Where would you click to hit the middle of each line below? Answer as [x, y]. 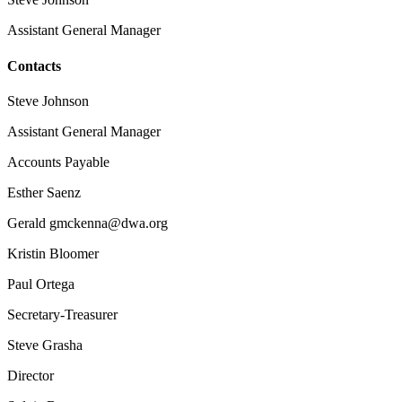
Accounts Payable [58, 162]
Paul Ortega [41, 284]
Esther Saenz [44, 192]
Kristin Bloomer [53, 253]
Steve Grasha [45, 345]
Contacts [34, 66]
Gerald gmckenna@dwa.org [87, 223]
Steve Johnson [48, 100]
